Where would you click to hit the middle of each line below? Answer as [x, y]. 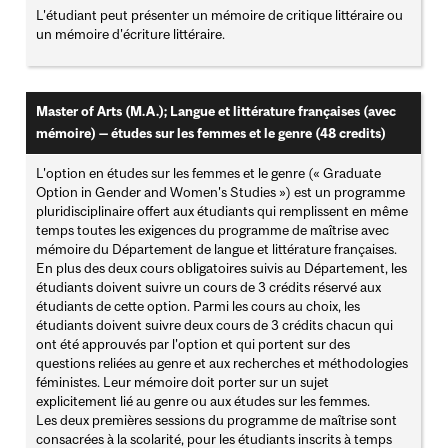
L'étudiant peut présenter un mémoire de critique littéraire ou [220, 15]
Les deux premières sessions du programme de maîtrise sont [217, 420]
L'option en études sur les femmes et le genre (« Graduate [209, 173]
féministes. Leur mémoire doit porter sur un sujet [183, 382]
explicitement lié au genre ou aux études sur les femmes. [203, 401]
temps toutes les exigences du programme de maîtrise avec [213, 230]
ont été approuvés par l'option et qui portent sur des [193, 344]
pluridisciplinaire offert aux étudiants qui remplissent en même [222, 211]
